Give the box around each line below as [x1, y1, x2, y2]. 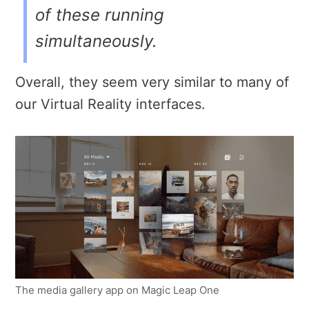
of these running [35, 4, 164, 25]
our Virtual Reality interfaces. [15, 95, 206, 112]
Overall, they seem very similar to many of [15, 73, 289, 90]
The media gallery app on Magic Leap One [15, 283, 219, 297]
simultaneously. [35, 30, 157, 51]
